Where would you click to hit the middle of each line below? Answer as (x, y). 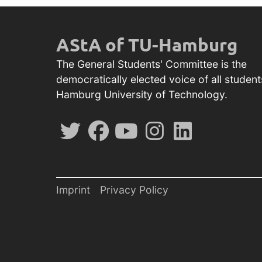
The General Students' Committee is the (151, 64)
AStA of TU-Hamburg (147, 45)
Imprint (73, 190)
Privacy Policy (134, 190)
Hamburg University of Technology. (142, 95)
